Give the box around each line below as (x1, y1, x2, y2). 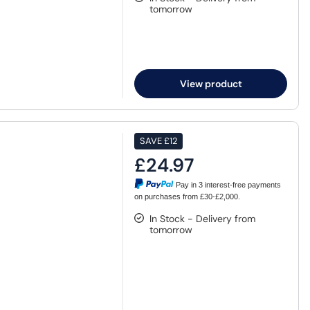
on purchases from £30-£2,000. (134, 192, 241, 201)
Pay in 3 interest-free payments (176, 180, 282, 189)
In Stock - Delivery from (149, 212, 256, 226)
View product (179, 77, 242, 91)
